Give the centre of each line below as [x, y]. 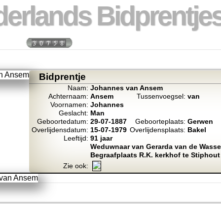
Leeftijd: [76, 138]
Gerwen [200, 122]
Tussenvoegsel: [161, 96]
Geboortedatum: [62, 122]
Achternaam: [68, 96]
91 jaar [101, 138]
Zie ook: [75, 166]
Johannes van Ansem [126, 88]
